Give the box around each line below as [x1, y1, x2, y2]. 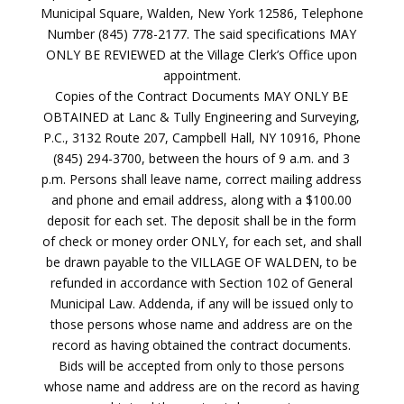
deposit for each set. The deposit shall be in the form [47, 212, 357, 229]
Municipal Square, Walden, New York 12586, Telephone [40, 5, 363, 22]
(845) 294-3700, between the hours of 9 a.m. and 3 [53, 150, 351, 167]
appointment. [162, 67, 241, 84]
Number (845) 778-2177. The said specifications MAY [47, 25, 357, 42]
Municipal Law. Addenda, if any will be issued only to [50, 295, 354, 312]
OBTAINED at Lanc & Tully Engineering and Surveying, [43, 108, 361, 125]
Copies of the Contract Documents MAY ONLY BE [55, 87, 349, 105]
